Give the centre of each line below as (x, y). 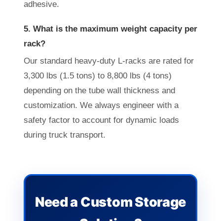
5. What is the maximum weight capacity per (110, 29)
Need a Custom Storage (110, 202)
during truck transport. (65, 135)
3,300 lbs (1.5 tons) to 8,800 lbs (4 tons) (98, 75)
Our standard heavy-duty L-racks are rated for (109, 61)
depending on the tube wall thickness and (99, 90)
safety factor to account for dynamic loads (101, 120)
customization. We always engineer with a (101, 105)
